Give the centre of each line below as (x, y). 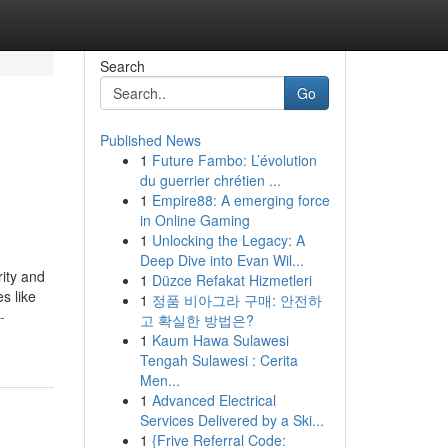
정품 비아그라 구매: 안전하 (236, 300)
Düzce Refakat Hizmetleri (231, 280)
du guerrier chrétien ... (210, 180)
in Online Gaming (194, 220)
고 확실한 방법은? (196, 320)
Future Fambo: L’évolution (234, 160)
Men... (159, 380)
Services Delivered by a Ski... (231, 420)
